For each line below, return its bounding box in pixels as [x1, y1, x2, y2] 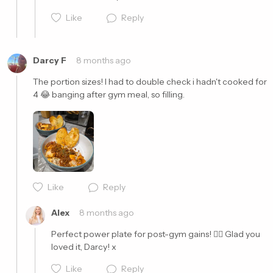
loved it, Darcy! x [51, 241, 116, 252]
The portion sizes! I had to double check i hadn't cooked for [33, 76, 267, 87]
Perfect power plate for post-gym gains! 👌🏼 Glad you [51, 229, 260, 239]
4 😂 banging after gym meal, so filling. [33, 89, 186, 100]
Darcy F [33, 55, 66, 66]
